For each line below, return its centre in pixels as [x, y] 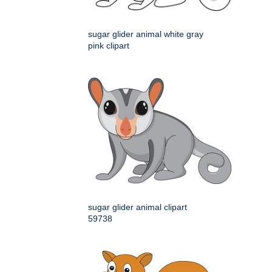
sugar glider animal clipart [138, 207]
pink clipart [109, 46]
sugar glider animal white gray [146, 34]
